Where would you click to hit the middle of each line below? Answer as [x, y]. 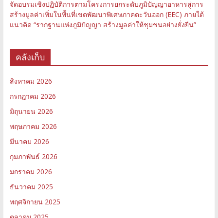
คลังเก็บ [30, 57]
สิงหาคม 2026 [31, 81]
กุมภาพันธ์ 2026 [33, 156]
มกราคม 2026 [31, 171]
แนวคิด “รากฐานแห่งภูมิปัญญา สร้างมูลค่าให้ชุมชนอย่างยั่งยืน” [103, 24]
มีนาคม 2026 [29, 141]
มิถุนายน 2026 [31, 111]
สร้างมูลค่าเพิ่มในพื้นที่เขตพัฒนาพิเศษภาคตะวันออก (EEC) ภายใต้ [107, 14]
